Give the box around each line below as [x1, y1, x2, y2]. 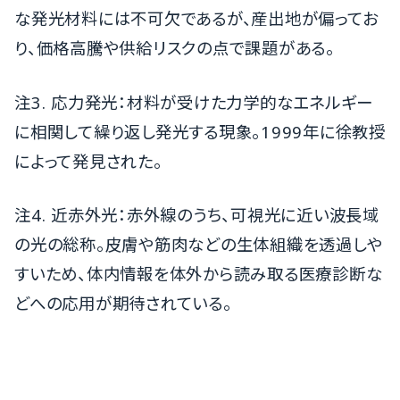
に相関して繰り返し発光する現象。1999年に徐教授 [14, 120, 386, 143]
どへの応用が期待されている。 [14, 292, 232, 315]
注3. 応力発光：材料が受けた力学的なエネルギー [14, 90, 374, 113]
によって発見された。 [14, 149, 162, 172]
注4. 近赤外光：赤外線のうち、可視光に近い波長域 [14, 204, 379, 227]
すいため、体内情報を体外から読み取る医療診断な [14, 262, 383, 286]
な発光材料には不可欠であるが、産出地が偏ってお [14, 6, 379, 29]
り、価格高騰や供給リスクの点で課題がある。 [14, 36, 335, 59]
